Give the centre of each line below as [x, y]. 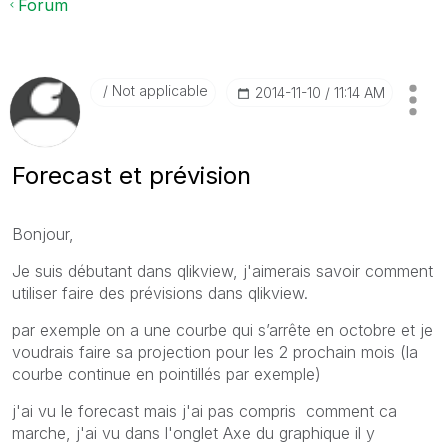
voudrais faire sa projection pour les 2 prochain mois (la [215, 351]
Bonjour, [43, 233]
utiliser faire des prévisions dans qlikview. [160, 292]
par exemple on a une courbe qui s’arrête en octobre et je [222, 329]
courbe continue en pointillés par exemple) [166, 373]
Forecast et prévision [131, 175]
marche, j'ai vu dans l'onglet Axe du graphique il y [193, 432]
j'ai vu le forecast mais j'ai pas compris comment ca [204, 410]
